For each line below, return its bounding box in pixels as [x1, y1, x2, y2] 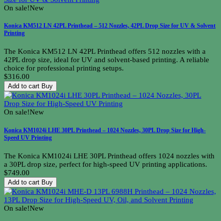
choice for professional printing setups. [4, 64, 124, 73]
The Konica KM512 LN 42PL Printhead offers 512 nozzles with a [4, 47, 206, 56]
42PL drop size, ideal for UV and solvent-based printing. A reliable [4, 56, 209, 64]
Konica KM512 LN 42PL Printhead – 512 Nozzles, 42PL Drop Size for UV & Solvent [4, 22, 216, 30]
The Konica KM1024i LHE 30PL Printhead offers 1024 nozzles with [4, 151, 215, 160]
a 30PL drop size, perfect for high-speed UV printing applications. [4, 160, 207, 168]
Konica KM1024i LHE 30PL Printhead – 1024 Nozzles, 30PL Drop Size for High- [4, 127, 206, 134]
